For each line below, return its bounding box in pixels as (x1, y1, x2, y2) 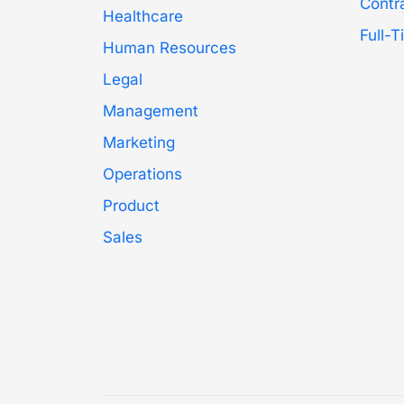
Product (103, 197, 160, 215)
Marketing (103, 133, 175, 151)
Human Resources (103, 39, 236, 57)
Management (103, 102, 198, 120)
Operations (103, 165, 182, 183)
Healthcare (103, 7, 183, 25)
